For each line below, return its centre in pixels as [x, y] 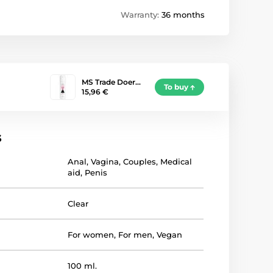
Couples [140, 162]
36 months [183, 15]
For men [136, 235]
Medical [176, 162]
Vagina [105, 162]
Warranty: [141, 15]
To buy [176, 87]
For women [91, 235]
